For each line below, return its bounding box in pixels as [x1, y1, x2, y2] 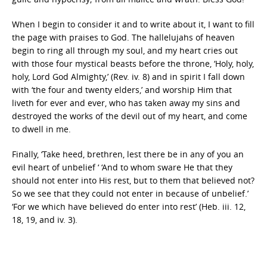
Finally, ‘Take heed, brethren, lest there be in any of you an [12, 148, 244, 160]
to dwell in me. [12, 123, 71, 135]
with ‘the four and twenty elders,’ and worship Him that [12, 83, 232, 95]
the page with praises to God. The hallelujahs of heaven [12, 31, 235, 43]
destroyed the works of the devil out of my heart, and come [12, 110, 247, 122]
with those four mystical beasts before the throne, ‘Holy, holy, [12, 57, 254, 69]
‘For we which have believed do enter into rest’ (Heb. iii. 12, [12, 200, 246, 212]
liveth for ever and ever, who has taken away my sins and [12, 97, 240, 108]
